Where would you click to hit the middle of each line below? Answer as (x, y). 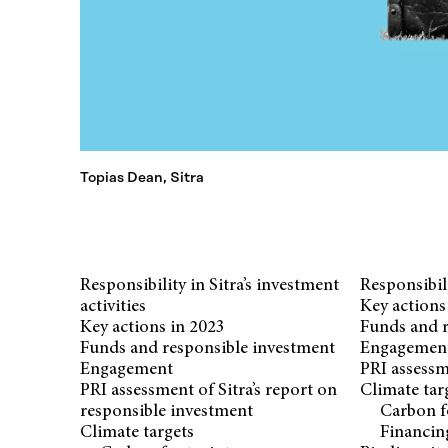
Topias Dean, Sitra (142, 177)
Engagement (126, 369)
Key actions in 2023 (152, 327)
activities (113, 306)
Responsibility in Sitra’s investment (209, 285)
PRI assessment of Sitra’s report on (208, 390)
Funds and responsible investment (207, 348)
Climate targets (137, 432)
